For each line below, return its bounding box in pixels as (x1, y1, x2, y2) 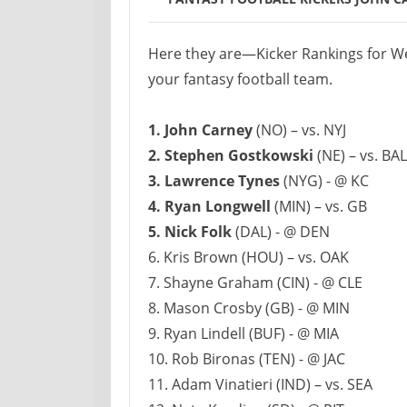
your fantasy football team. (148, 69, 333, 89)
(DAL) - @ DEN (232, 222, 330, 242)
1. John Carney (148, 120, 253, 140)
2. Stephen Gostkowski (148, 145, 317, 165)
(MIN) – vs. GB (274, 196, 367, 216)
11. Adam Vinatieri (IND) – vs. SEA (148, 374, 372, 394)
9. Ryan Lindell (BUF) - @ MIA (148, 323, 339, 343)
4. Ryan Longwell (148, 196, 274, 216)
